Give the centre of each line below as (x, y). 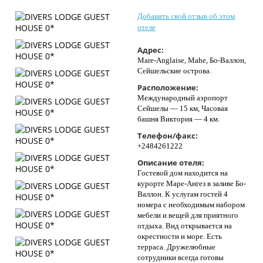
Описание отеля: (171, 163)
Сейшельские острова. (174, 71)
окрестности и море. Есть (180, 236)
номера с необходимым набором (191, 205)
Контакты (31, 10)
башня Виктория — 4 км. (178, 119)
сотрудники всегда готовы (181, 257)
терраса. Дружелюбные (176, 247)
